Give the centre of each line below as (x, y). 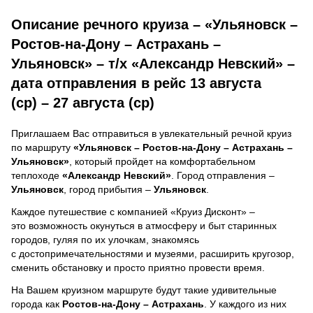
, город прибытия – (109, 189)
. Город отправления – (223, 175)
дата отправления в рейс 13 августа (136, 83)
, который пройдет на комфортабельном (164, 161)
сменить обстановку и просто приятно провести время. (138, 267)
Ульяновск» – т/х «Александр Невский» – (153, 63)
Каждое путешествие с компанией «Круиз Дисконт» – (133, 211)
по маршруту (42, 147)
